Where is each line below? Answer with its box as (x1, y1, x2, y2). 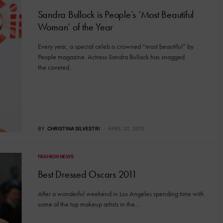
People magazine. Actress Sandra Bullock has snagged (37, 52, 185, 61)
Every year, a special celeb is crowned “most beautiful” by (37, 42, 194, 51)
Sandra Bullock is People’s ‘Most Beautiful (37, 8, 194, 21)
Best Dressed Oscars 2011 (37, 167, 137, 181)
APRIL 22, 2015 (108, 125, 144, 131)
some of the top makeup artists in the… (37, 199, 140, 209)
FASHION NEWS (37, 153, 74, 159)
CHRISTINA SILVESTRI (47, 125, 100, 131)
